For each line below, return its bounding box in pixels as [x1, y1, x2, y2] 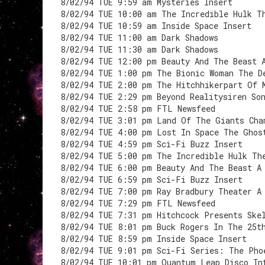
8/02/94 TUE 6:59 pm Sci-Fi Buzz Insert [60, 174, 243, 185]
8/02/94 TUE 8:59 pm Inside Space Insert [60, 233, 247, 244]
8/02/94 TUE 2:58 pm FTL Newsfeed [60, 103, 215, 114]
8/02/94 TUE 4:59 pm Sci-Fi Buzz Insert [60, 138, 243, 150]
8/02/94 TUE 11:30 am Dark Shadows [60, 44, 218, 55]
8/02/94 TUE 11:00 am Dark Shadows [60, 32, 218, 43]
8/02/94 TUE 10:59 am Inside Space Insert [60, 20, 251, 31]
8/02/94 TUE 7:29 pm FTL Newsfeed [60, 198, 215, 209]
